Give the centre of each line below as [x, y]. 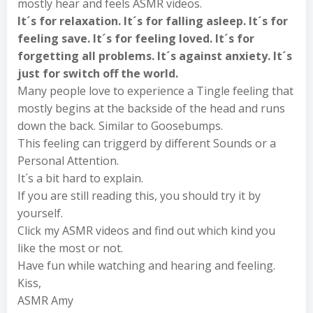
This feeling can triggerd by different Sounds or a [147, 143]
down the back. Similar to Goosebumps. [120, 125]
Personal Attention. [68, 160]
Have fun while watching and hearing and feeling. [146, 265]
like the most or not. [70, 248]
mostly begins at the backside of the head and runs [151, 108]
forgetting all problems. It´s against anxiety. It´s [155, 56]
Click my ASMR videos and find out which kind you [146, 230]
